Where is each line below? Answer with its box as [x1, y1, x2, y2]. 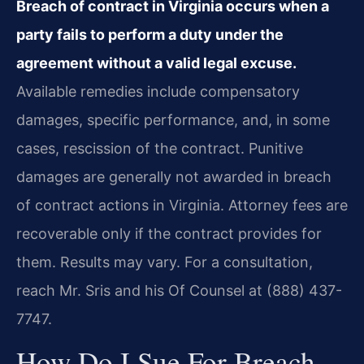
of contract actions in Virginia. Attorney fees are [16, 197, 348, 214]
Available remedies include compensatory [16, 83, 300, 101]
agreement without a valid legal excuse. [16, 54, 297, 72]
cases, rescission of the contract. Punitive [16, 140, 303, 158]
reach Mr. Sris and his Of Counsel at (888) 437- [16, 282, 342, 300]
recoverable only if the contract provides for [16, 225, 322, 243]
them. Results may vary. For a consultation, [16, 253, 313, 271]
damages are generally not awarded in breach [16, 168, 331, 186]
